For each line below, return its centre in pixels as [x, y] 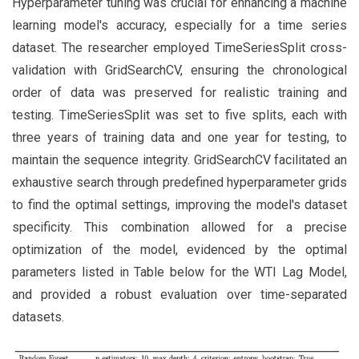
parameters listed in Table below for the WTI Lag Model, [179, 272]
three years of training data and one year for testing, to [179, 137]
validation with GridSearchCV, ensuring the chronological [179, 70]
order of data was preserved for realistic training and [179, 92]
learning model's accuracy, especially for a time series [179, 25]
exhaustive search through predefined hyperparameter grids [179, 182]
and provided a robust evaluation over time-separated [179, 294]
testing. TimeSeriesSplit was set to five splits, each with [179, 115]
